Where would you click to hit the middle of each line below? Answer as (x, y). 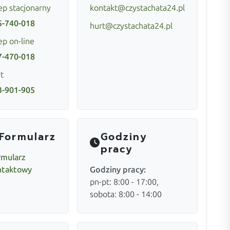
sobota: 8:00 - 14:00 (126, 194)
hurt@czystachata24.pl (131, 26)
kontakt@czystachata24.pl (137, 8)
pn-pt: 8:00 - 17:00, (124, 182)
